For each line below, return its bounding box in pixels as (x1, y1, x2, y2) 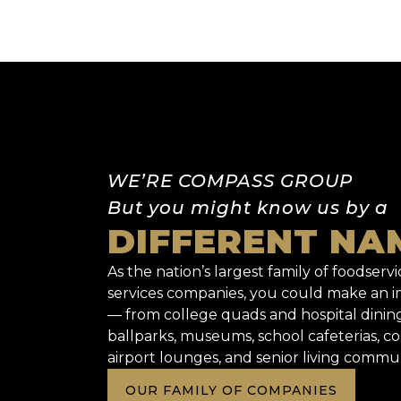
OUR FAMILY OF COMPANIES (125, 381, 337, 398)
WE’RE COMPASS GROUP (107, 169, 353, 192)
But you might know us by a (107, 196, 388, 218)
